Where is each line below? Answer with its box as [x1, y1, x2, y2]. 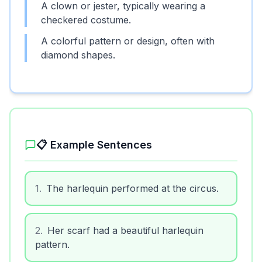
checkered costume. [41, 14, 131, 26]
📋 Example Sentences [36, 139, 152, 151]
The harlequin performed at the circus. [46, 182, 219, 194]
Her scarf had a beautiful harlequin [47, 225, 204, 236]
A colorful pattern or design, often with [41, 35, 215, 47]
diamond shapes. [41, 49, 115, 61]
